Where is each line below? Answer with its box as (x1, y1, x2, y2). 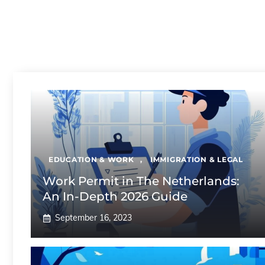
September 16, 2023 (55, 212, 132, 223)
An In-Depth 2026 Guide (43, 189, 188, 203)
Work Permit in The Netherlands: (43, 174, 240, 188)
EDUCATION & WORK (49, 155, 134, 164)
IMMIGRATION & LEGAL (150, 155, 243, 164)
